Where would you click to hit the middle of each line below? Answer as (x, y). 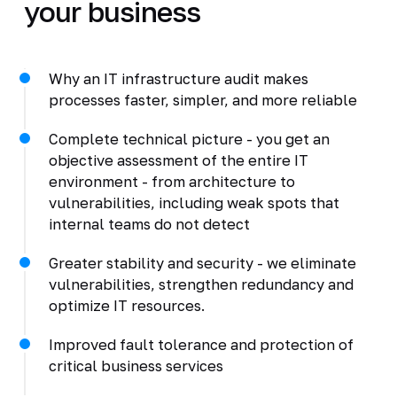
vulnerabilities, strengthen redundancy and (201, 284)
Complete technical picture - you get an (189, 139)
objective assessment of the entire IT (178, 160)
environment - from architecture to (171, 181)
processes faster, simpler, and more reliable (202, 100)
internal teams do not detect (149, 224)
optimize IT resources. (126, 305)
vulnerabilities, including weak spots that (194, 202)
